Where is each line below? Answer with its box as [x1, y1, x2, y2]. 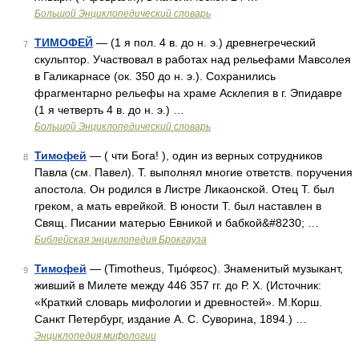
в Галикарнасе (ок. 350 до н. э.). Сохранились [34, 70, 276, 83]
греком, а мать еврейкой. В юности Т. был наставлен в [34, 200, 321, 212]
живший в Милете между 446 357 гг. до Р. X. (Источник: [34, 279, 321, 292]
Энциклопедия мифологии [34, 330, 156, 341]
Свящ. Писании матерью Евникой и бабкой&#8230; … [34, 216, 319, 229]
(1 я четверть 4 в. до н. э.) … [34, 103, 184, 116]
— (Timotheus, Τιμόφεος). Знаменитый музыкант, [87, 262, 343, 275]
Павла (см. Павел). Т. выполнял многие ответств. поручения [34, 166, 353, 179]
